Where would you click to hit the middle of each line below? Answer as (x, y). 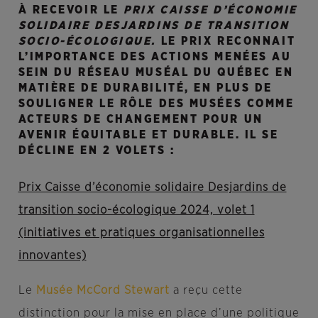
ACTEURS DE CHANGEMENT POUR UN (141, 119)
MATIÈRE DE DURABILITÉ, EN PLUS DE (145, 88)
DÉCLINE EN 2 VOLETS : (97, 150)
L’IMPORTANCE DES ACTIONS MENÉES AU (155, 56)
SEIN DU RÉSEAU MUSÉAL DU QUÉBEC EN (156, 72)
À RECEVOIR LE (71, 10)
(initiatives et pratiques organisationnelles (141, 233)
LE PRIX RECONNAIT (228, 41)
